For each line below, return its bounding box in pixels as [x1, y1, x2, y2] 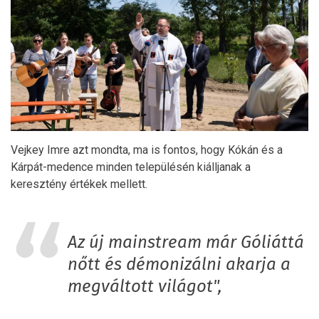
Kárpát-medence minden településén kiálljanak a [11, 159, 251, 174]
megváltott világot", [68, 278, 222, 296]
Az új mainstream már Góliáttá [68, 234, 304, 251]
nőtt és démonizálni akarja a [68, 256, 291, 273]
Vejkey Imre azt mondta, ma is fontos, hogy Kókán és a [11, 142, 283, 157]
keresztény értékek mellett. [11, 177, 147, 191]
